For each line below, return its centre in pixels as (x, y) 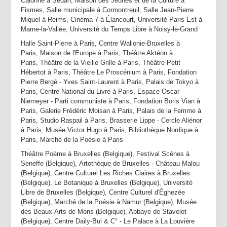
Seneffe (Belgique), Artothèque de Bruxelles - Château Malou (110, 163)
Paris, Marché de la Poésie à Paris (73, 140)
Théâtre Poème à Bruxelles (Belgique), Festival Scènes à (105, 154)
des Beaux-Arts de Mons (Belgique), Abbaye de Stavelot (104, 212)
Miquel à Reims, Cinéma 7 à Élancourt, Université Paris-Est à (111, 20)
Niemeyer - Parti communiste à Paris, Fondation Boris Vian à (110, 101)
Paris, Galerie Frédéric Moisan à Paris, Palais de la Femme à (111, 111)
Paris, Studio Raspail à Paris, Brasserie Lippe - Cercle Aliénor (111, 120)
